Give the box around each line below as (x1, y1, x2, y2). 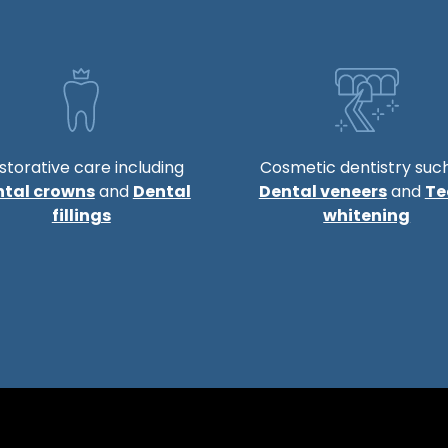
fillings (51, 204, 111, 227)
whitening (323, 204, 411, 227)
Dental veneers (258, 180, 387, 203)
